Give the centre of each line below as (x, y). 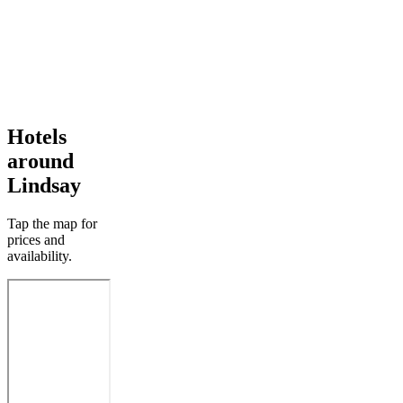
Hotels (37, 136)
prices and (36, 239)
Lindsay (44, 185)
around (40, 161)
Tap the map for (52, 223)
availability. (40, 255)
